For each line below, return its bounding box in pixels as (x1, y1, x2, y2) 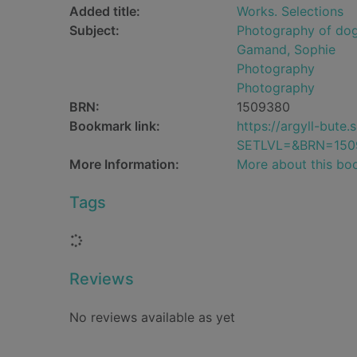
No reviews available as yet (69, 309, 235, 325)
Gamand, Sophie (237, 41, 335, 57)
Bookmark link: (69, 118, 160, 134)
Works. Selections (237, 3, 343, 19)
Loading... (81, 232, 139, 248)
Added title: (69, 3, 140, 19)
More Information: (69, 156, 179, 172)
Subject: (69, 22, 120, 38)
